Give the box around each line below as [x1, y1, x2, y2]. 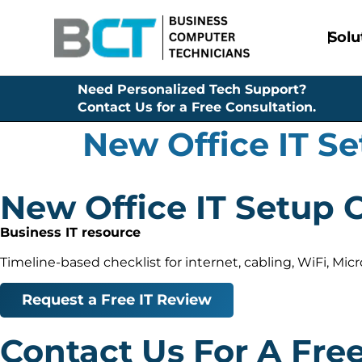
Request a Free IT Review [22, 291, 212, 309]
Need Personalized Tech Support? [78, 82, 306, 98]
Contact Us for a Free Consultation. [78, 99, 316, 116]
